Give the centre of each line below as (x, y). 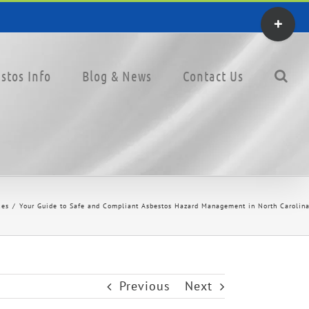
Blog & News (117, 76)
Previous (145, 286)
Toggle (280, 17)
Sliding (281, 38)
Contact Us (213, 76)
